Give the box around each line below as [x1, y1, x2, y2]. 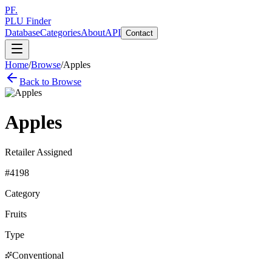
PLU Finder [5, 16, 51, 26]
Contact [126, 29, 153, 38]
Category [5, 188, 40, 199]
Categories [40, 27, 81, 38]
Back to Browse [19, 76, 81, 87]
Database [5, 27, 40, 38]
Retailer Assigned [5, 146, 72, 157]
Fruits [5, 208, 27, 219]
